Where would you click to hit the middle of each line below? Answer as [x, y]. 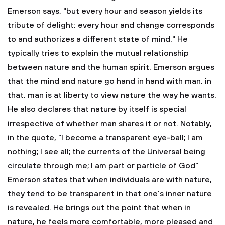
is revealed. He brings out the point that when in [99, 208]
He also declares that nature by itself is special [97, 109]
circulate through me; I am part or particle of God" [103, 166]
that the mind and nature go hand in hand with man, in [109, 81]
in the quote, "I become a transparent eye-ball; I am [105, 138]
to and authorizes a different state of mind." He [98, 39]
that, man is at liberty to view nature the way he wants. [112, 95]
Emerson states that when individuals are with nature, [110, 180]
